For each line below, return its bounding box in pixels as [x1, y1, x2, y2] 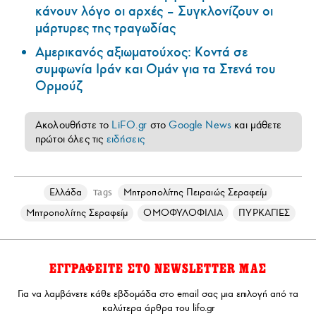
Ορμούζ [35, 77, 82, 95]
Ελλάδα [49, 186, 83, 198]
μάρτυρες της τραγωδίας [35, 19, 176, 37]
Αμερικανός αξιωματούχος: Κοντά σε [35, 43, 248, 61]
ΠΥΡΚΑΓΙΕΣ [238, 206, 291, 219]
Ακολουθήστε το [35, 118, 112, 131]
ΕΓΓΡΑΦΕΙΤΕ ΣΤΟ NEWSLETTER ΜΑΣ [49, 260, 267, 276]
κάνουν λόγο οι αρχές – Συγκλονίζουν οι [35, 2, 273, 20]
